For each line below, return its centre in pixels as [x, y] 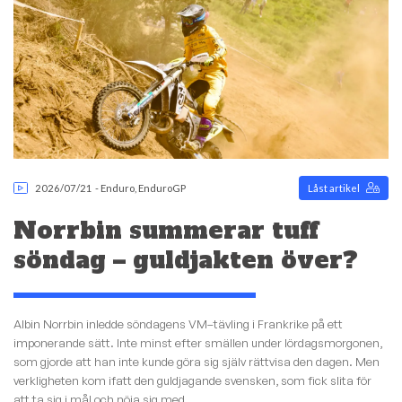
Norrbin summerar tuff [166, 231]
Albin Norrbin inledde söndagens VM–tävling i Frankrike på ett [178, 323]
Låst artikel [333, 188]
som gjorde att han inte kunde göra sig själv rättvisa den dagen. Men [197, 361]
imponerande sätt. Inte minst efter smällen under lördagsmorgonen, [198, 342]
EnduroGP [162, 188]
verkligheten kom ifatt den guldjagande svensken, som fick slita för [192, 380]
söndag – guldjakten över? [186, 261]
